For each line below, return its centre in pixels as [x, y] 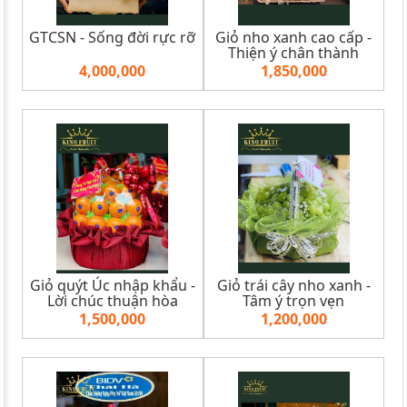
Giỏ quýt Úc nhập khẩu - [112, 285]
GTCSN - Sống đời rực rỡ [113, 37]
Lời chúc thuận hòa [112, 300]
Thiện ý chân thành [294, 52]
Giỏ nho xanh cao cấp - [294, 37]
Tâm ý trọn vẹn [294, 300]
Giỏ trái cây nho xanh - [293, 285]
